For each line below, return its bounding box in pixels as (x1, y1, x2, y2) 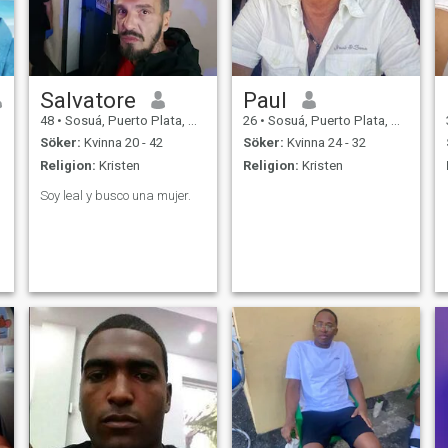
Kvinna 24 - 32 (283, 135, 366, 151)
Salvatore (39, 86, 136, 113)
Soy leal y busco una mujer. (39, 187, 191, 203)
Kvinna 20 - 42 (80, 135, 163, 151)
